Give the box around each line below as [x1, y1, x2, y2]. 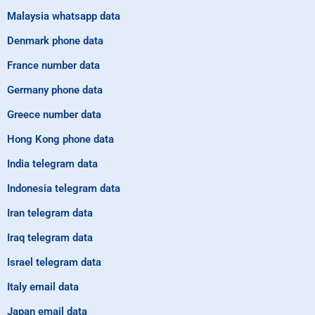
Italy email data [7, 280, 79, 293]
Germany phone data [7, 83, 103, 96]
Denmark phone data [7, 34, 103, 47]
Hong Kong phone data [7, 132, 114, 146]
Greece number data [7, 108, 101, 121]
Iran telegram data [7, 206, 93, 219]
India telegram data [7, 157, 98, 170]
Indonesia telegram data [7, 181, 120, 195]
